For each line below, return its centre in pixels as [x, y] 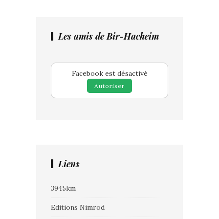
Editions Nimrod [78, 207]
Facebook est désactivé [109, 73]
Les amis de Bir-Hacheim [109, 36]
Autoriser [109, 86]
